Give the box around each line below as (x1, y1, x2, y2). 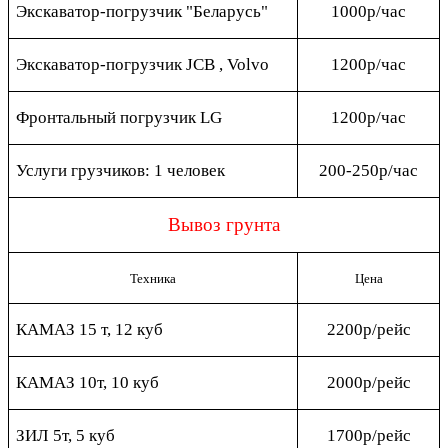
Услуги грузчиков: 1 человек (16, 160, 226, 180)
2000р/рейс (326, 372, 411, 392)
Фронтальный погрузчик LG (16, 107, 223, 127)
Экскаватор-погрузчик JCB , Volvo (16, 54, 270, 74)
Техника (130, 270, 176, 286)
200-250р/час (319, 160, 418, 180)
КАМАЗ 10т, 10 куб (16, 372, 160, 392)
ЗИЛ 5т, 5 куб (16, 425, 116, 445)
